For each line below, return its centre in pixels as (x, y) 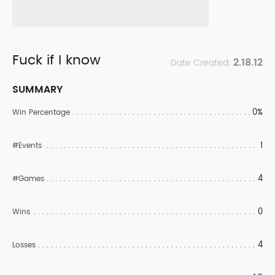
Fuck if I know (56, 60)
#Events (27, 146)
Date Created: (202, 63)
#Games (28, 179)
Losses (24, 245)
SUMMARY (37, 90)
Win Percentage (41, 113)
